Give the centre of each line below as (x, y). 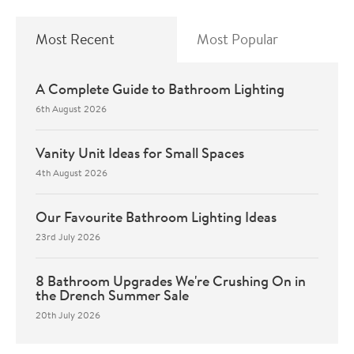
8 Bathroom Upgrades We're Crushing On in (171, 281)
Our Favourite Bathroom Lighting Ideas (156, 217)
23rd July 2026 (68, 236)
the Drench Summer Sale (112, 295)
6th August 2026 (71, 108)
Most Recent (75, 39)
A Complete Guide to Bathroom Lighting (160, 88)
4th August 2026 (72, 172)
